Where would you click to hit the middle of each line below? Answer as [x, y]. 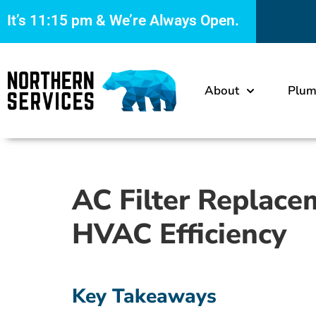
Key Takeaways [144, 297]
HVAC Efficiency [179, 235]
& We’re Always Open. [166, 20]
